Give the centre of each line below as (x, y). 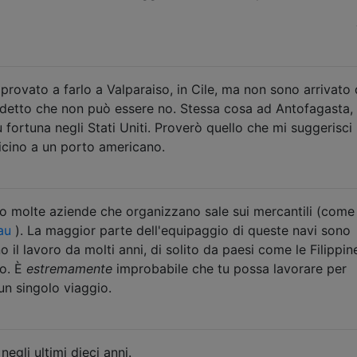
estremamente (69, 268)
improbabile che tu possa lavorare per (229, 268)
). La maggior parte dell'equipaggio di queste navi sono (181, 230)
